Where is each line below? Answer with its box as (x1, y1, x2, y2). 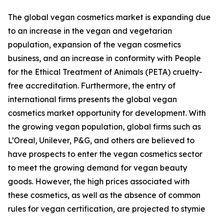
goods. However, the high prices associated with (8, 176, 190, 187)
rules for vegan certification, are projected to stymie (8, 204, 205, 214)
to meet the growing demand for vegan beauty (8, 163, 187, 173)
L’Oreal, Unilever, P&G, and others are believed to (8, 135, 195, 146)
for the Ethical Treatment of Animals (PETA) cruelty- (8, 67, 202, 77)
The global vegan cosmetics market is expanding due (8, 12, 211, 22)
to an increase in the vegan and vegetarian (8, 26, 172, 36)
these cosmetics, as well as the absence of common (8, 190, 200, 200)
